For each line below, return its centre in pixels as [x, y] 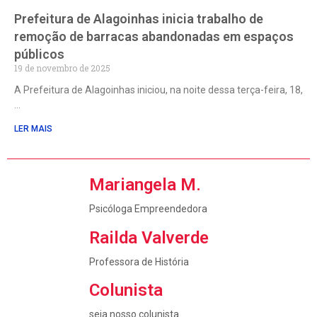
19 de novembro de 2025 [62, 68]
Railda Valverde [149, 237]
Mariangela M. [145, 185]
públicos [39, 54]
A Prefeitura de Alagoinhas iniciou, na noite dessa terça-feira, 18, [158, 90]
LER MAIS [33, 129]
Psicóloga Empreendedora [148, 209]
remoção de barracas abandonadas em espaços [154, 37]
